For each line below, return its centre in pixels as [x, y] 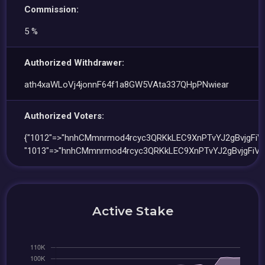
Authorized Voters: [64, 116]
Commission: [52, 9]
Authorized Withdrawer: [75, 63]
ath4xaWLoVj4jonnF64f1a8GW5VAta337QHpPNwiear [127, 85]
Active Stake [132, 211]
